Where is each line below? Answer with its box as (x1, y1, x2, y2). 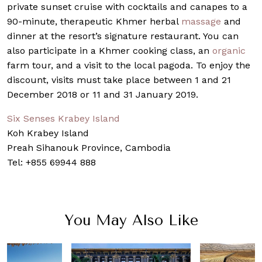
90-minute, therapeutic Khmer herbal (7, 15, 181, 27)
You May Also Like (64, 211, 198, 229)
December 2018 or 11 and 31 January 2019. (7, 88, 198, 100)
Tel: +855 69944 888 (7, 156, 96, 168)
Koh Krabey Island (7, 127, 89, 139)
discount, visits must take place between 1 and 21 (7, 74, 231, 85)
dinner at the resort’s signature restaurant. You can (7, 30, 239, 42)
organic (212, 44, 246, 56)
